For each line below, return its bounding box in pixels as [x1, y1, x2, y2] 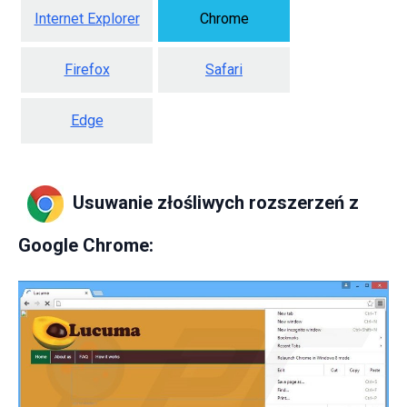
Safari [205, 60, 243, 78]
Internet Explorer [34, 9, 140, 27]
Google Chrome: [18, 233, 154, 256]
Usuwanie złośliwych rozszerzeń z [73, 191, 359, 213]
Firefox [64, 60, 110, 78]
